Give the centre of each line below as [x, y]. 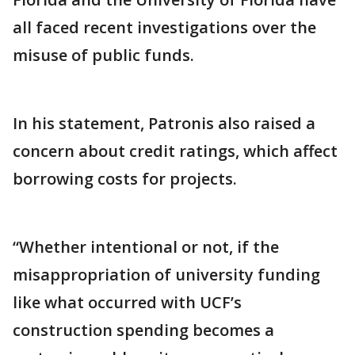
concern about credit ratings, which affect [175, 151]
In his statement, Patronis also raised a [164, 124]
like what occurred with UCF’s [127, 303]
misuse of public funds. [103, 55]
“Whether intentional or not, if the [146, 247]
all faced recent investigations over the [164, 28]
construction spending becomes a [143, 330]
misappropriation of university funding [166, 275]
